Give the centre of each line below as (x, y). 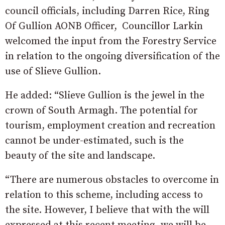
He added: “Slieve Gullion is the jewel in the (105, 96)
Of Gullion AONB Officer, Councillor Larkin (104, 26)
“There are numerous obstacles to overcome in (112, 180)
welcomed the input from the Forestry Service (111, 41)
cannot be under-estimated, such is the (94, 141)
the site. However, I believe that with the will (107, 210)
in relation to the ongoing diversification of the (113, 57)
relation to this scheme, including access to (104, 195)
